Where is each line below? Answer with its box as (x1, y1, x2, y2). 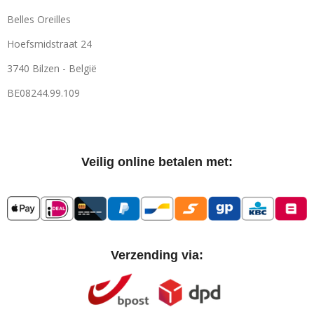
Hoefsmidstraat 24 (7, 37, 92, 50)
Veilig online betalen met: (81, 155, 233, 169)
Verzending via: (111, 248, 203, 263)
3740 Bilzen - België (7, 62, 97, 75)
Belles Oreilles (7, 13, 71, 26)
